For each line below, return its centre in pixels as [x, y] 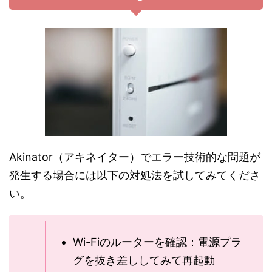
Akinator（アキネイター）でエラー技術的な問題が [135, 157]
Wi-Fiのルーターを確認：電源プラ [157, 242]
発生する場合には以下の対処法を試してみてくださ [135, 175]
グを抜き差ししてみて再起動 [144, 260]
